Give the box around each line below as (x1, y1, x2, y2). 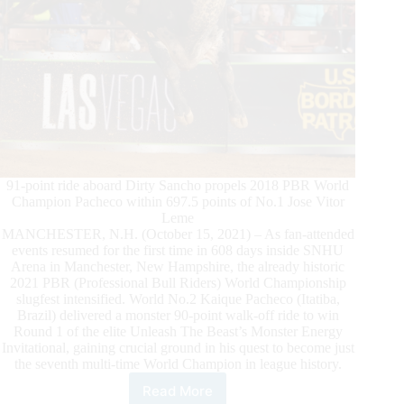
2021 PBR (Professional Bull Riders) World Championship (9, 275, 346, 291)
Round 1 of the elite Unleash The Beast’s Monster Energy (13, 324, 343, 340)
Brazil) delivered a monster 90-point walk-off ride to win (16, 308, 339, 324)
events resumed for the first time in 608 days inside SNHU (12, 243, 344, 259)
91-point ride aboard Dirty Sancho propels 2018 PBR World (6, 178, 350, 194)
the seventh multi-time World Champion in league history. (14, 356, 342, 372)
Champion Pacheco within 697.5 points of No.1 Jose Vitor (11, 194, 344, 210)
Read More (142, 381, 214, 399)
